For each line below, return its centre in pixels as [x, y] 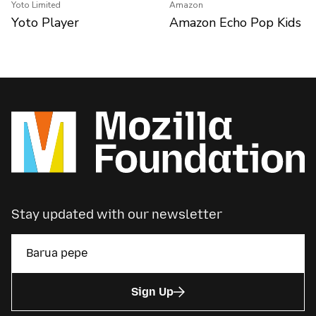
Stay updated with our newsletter [117, 215]
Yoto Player [45, 23]
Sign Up [152, 291]
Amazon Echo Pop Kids [235, 23]
